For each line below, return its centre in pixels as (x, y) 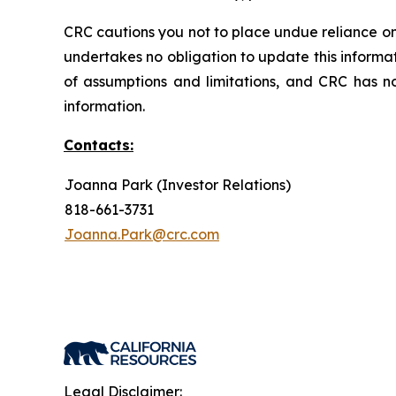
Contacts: (99, 145)
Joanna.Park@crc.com (142, 235)
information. (104, 107)
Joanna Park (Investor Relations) (178, 185)
